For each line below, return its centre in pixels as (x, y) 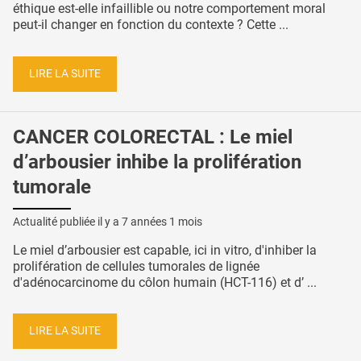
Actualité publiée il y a (67, 221)
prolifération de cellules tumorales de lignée (136, 266)
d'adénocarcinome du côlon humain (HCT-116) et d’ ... (165, 282)
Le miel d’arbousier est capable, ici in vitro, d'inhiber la (165, 250)
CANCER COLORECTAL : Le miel (153, 137)
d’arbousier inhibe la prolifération (157, 162)
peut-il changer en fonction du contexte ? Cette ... (151, 25)
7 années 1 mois (162, 221)
